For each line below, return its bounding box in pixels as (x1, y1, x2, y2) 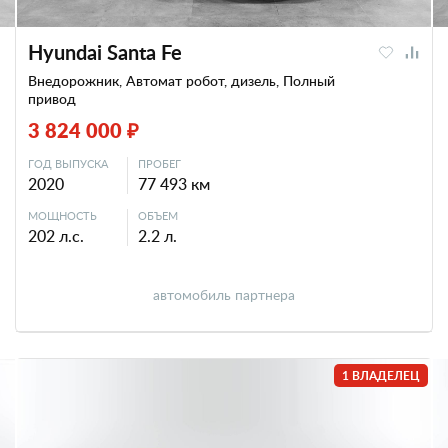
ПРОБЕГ (138, 156, 181, 171)
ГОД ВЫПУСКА (28, 156, 108, 171)
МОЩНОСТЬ (28, 208, 97, 223)
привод (28, 89, 76, 108)
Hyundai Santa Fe (28, 38, 182, 66)
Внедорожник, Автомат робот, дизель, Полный (28, 71, 335, 90)
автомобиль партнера (153, 285, 295, 304)
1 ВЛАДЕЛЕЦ (342, 367, 420, 384)
